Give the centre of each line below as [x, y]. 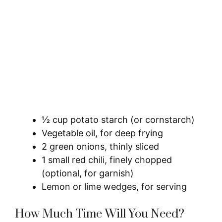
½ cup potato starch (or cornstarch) [118, 119]
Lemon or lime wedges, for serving [114, 186]
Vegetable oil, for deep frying [102, 133]
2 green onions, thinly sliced [100, 146]
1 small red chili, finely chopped [107, 160]
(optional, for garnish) [88, 173]
